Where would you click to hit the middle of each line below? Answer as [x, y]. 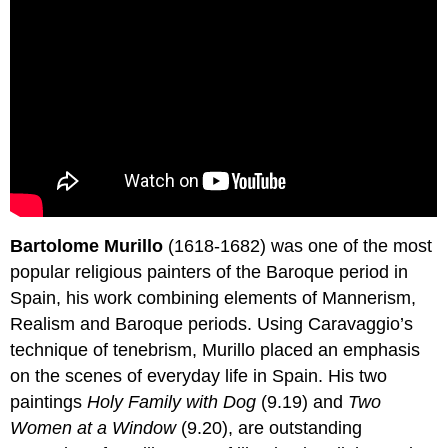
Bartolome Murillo [87, 246]
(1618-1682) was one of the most [298, 246]
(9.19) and [302, 402]
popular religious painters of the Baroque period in [209, 272]
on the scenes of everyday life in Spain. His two [199, 376]
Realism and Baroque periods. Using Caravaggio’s [212, 324]
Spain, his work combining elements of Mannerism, [213, 298]
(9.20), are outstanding [269, 428]
